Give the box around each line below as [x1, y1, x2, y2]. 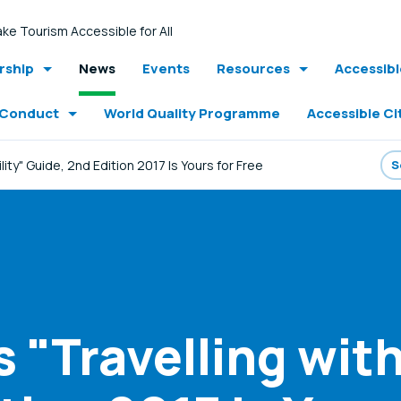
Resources [217, 59, 290, 78]
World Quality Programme [104, 104, 280, 123]
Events [142, 59, 190, 78]
